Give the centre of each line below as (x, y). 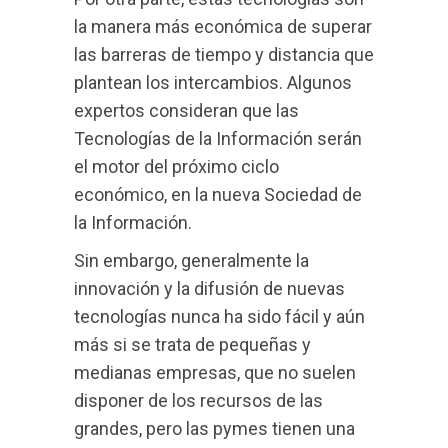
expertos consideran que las (186, 110)
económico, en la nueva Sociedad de (218, 194)
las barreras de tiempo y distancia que (224, 54)
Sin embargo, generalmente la (191, 260)
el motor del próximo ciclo (176, 166)
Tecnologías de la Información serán (218, 138)
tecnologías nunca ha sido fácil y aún (219, 316)
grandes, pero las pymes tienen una (214, 428)
